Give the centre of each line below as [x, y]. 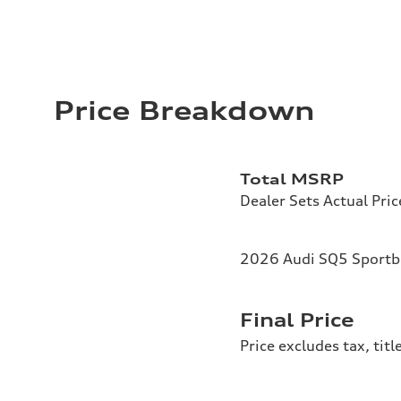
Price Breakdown [184, 111]
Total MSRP [292, 179]
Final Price [297, 320]
